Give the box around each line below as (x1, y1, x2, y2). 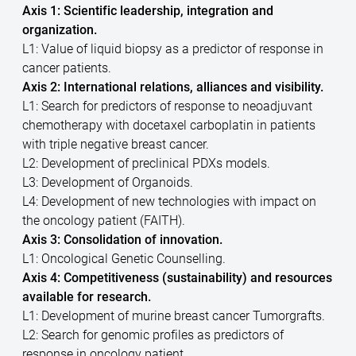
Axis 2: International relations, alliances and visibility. (22, 79, 324, 95)
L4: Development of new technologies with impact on (22, 193, 317, 209)
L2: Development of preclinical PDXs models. (22, 155, 271, 171)
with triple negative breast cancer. (22, 136, 210, 152)
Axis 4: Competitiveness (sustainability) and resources (22, 269, 333, 285)
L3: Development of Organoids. (22, 174, 194, 190)
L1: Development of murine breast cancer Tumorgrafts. (22, 308, 326, 323)
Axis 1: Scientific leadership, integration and (22, 2, 274, 18)
